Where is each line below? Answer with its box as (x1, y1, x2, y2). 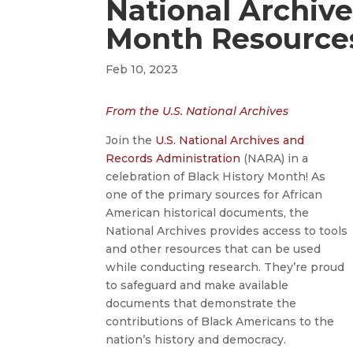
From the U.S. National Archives (106, 103, 289, 118)
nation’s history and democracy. (106, 332, 287, 347)
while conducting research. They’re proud (106, 259, 345, 274)
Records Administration (106, 150, 241, 165)
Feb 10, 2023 (106, 62, 179, 77)
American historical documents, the (106, 205, 310, 220)
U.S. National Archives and (155, 132, 305, 147)
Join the (106, 132, 156, 147)
